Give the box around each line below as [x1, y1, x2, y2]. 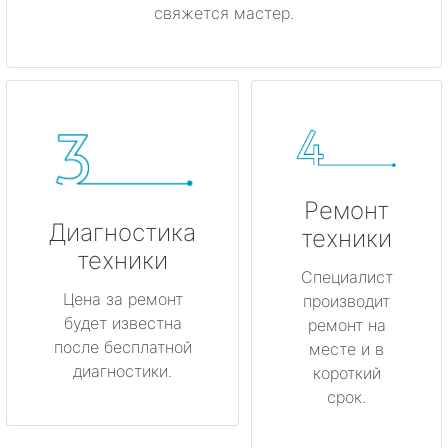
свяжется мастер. [154, 3, 294, 24]
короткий [312, 363, 381, 384]
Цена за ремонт [62, 288, 183, 309]
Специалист [300, 267, 393, 288]
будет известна [63, 312, 182, 333]
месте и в [309, 339, 384, 360]
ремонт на [307, 315, 386, 336]
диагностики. [73, 360, 172, 381]
